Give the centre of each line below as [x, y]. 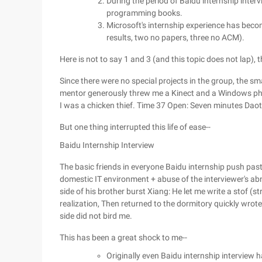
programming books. [144, 13]
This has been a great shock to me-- [123, 237]
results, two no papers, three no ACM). [175, 37]
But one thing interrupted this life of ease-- [135, 127]
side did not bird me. [96, 216]
